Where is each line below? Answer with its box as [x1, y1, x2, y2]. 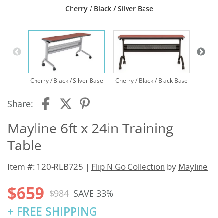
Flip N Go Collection [91, 161, 165, 173]
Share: [7, 98, 33, 110]
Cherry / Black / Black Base [115, 76, 188, 85]
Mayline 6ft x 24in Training [7, 119, 173, 138]
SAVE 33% [73, 187, 113, 199]
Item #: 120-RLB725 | [7, 161, 91, 173]
